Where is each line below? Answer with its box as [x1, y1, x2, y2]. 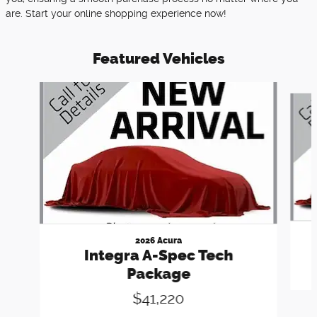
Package [126, 264, 190, 282]
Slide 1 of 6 [5, 82, 56, 94]
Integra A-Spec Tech [83, 246, 233, 264]
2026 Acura [134, 235, 182, 246]
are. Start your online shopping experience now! [6, 7, 229, 19]
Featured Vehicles [92, 49, 225, 67]
